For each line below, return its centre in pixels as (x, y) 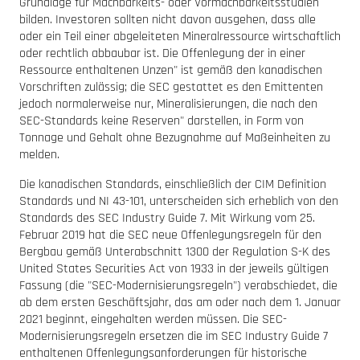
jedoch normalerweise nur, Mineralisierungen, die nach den (168, 104)
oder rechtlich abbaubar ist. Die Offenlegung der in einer (162, 53)
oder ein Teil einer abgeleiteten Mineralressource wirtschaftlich (180, 36)
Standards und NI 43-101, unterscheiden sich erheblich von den (179, 201)
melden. (39, 154)
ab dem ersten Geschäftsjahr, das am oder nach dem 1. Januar (180, 302)
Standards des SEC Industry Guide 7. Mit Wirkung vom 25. (167, 218)
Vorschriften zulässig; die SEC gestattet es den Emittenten (171, 87)
